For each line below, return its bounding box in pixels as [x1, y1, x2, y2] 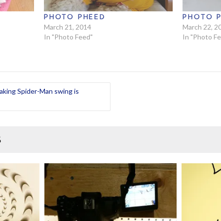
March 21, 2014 [43, 23, 91, 32]
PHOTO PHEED [43, 12, 106, 21]
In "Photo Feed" [43, 33, 93, 41]
